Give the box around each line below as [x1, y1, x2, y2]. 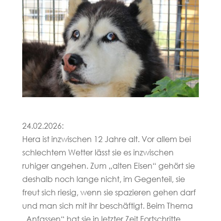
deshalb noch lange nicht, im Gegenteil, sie [22, 174, 185, 184]
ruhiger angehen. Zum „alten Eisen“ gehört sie [22, 160, 195, 171]
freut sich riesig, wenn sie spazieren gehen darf [22, 187, 196, 198]
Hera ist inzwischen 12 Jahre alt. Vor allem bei [22, 134, 191, 145]
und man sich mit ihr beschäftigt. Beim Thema [22, 200, 193, 211]
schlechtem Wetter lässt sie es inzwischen [22, 147, 174, 158]
